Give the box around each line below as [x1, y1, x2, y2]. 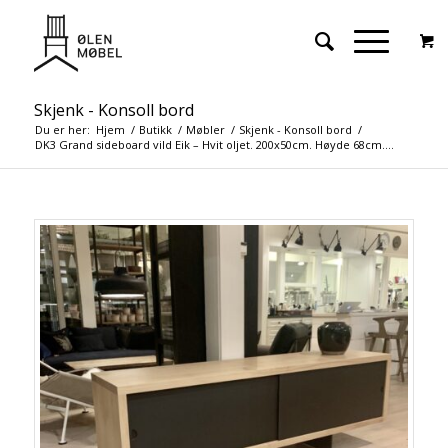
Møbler [185, 122, 225, 137]
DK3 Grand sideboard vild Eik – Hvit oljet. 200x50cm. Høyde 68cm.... [34, 137, 394, 152]
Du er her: [34, 122, 90, 137]
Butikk [138, 122, 172, 137]
